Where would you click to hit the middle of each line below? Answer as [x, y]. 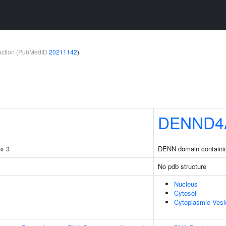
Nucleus [186, 184]
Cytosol [185, 193]
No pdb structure [182, 166]
